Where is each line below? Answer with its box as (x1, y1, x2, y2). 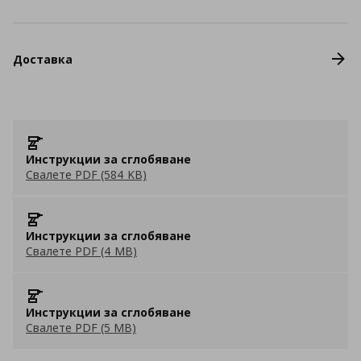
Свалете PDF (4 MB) (26, 243, 137, 259)
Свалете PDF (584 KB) (26, 167, 147, 182)
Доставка (13, 51, 73, 67)
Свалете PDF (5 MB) (26, 320, 136, 335)
